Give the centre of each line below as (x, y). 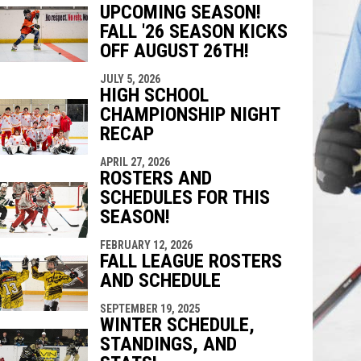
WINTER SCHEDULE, (177, 325)
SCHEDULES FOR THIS (185, 197)
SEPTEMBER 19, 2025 (149, 309)
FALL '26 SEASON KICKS (193, 31)
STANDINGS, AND (168, 344)
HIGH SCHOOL (154, 95)
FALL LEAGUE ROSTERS (191, 261)
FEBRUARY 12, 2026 (146, 245)
